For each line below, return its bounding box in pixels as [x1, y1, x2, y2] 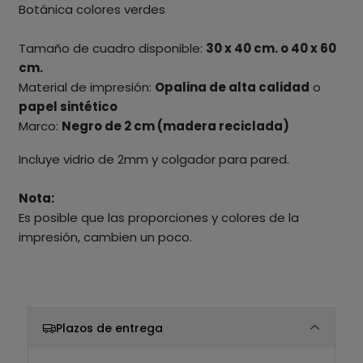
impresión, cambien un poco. [18, 228, 192, 246]
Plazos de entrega [55, 319, 163, 336]
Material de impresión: [18, 78, 155, 96]
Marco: [18, 117, 62, 135]
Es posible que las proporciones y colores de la [18, 208, 299, 226]
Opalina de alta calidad [154, 78, 310, 96]
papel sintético [18, 97, 117, 115]
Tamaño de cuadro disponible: [18, 39, 206, 57]
